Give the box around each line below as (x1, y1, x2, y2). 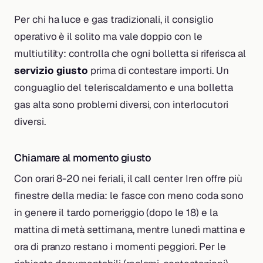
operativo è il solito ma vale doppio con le (14, 29, 203, 43)
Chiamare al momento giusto (14, 150, 151, 164)
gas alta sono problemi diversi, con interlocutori (14, 97, 228, 111)
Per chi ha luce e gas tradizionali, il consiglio (14, 12, 214, 26)
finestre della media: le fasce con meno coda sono (14, 188, 244, 202)
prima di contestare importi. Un (88, 63, 229, 77)
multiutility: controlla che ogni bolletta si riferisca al (14, 46, 247, 60)
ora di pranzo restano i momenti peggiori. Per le (14, 240, 226, 253)
